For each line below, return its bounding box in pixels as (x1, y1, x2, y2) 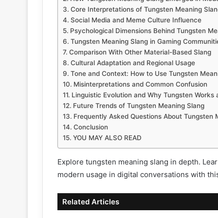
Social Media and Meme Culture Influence (70, 16, 201, 24)
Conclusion (73, 123, 108, 131)
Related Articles (62, 197, 119, 207)
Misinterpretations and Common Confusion (73, 80, 207, 89)
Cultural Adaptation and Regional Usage (70, 59, 195, 67)
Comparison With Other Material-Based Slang (69, 48, 211, 56)
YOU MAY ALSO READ (73, 134, 142, 142)
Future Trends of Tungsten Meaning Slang (73, 102, 204, 110)
